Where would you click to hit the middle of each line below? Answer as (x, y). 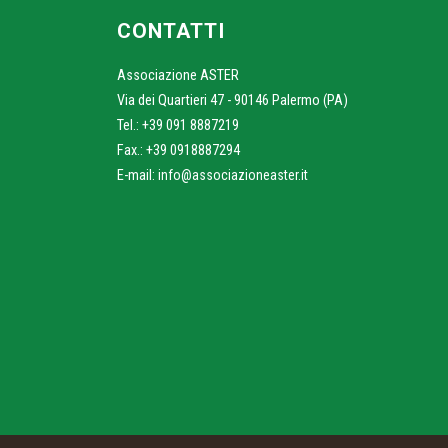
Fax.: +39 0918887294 (178, 150)
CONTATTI (171, 30)
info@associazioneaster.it (233, 174)
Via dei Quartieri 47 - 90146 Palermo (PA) (232, 100)
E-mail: (137, 175)
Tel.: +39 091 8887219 (178, 125)
